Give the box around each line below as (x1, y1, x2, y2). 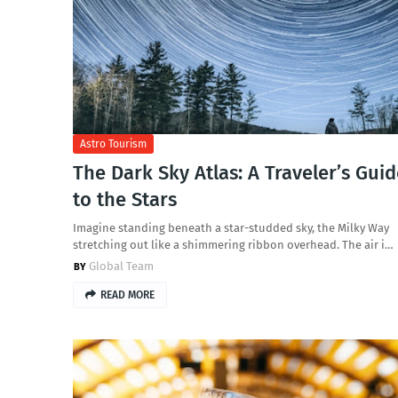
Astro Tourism (80, 138, 147, 150)
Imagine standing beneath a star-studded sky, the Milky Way (73, 221, 389, 235)
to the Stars (73, 187, 177, 211)
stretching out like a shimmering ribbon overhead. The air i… (73, 238, 394, 251)
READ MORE (100, 289, 155, 301)
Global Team (89, 259, 154, 273)
